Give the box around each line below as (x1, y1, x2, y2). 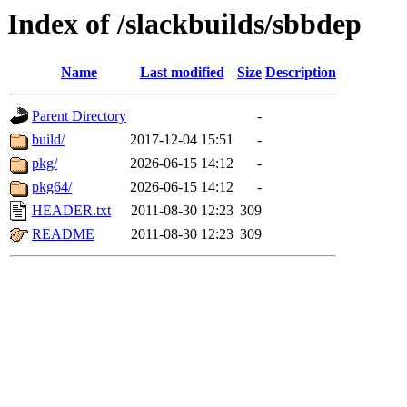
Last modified (139, 65, 224, 81)
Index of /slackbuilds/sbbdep (7, 7, 362, 40)
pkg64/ (32, 179, 72, 195)
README (32, 226, 94, 243)
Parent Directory (32, 108, 126, 124)
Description (265, 65, 336, 81)
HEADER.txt (32, 203, 111, 219)
